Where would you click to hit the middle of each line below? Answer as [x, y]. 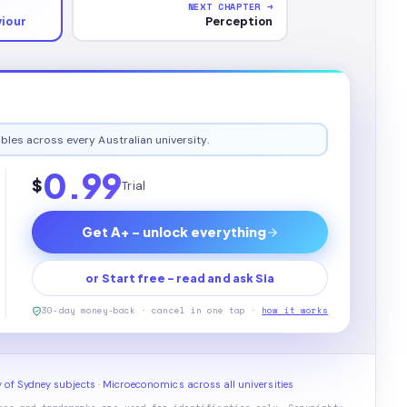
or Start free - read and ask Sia [180, 278]
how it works [295, 310]
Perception [239, 21]
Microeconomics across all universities [198, 384]
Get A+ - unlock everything [174, 232]
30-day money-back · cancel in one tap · [149, 310]
